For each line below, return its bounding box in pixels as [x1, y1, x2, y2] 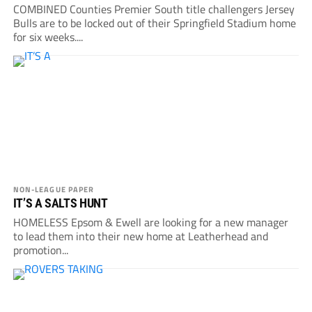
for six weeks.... [13, 29, 83, 46]
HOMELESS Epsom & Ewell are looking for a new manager [13, 214, 288, 231]
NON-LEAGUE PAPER [13, 183, 95, 196]
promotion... [13, 242, 68, 259]
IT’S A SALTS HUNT [13, 196, 108, 211]
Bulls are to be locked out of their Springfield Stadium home [13, 15, 296, 32]
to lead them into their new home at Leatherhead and [13, 228, 268, 245]
